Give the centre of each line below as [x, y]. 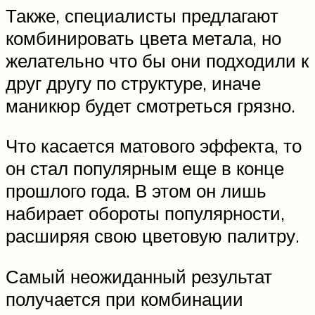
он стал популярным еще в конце [145, 168]
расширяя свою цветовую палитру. [153, 236]
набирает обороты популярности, [145, 213]
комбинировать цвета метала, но [143, 38]
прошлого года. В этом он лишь [136, 191]
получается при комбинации [124, 298]
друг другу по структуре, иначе [133, 83]
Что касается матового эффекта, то [154, 146]
